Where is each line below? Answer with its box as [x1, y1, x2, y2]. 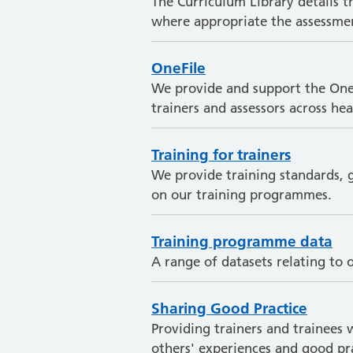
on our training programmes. [151, 186, 332, 203]
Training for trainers [151, 145, 291, 164]
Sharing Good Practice [151, 299, 307, 318]
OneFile [151, 58, 206, 77]
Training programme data [151, 232, 333, 251]
